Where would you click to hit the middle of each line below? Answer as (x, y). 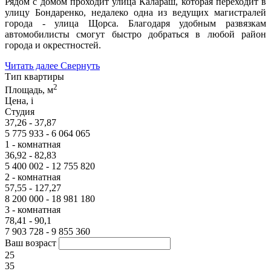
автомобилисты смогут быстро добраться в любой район (135, 34)
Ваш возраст (31, 243)
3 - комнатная (33, 210)
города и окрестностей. (54, 45)
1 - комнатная (33, 145)
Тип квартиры (34, 76)
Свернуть (80, 65)
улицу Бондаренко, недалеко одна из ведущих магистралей (135, 12)
